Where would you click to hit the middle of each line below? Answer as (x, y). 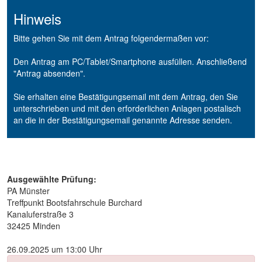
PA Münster (28, 191)
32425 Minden (34, 226)
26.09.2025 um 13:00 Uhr (55, 249)
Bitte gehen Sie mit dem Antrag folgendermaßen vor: (111, 38)
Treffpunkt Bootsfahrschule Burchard (75, 202)
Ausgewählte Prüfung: (52, 179)
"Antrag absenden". (49, 73)
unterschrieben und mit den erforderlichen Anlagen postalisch (127, 108)
